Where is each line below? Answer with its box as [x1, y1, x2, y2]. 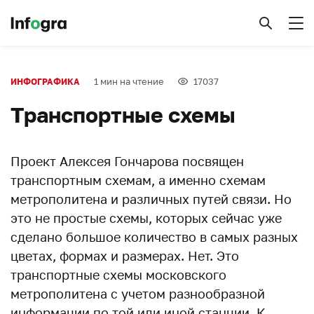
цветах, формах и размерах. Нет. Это [11, 248, 239, 264]
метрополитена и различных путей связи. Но [11, 191, 292, 207]
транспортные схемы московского [11, 267, 226, 282]
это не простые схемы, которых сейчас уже [11, 210, 282, 226]
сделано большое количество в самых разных [11, 229, 298, 245]
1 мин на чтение [94, 76, 164, 87]
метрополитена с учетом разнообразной [11, 286, 265, 301]
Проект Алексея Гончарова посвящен [11, 153, 244, 169]
